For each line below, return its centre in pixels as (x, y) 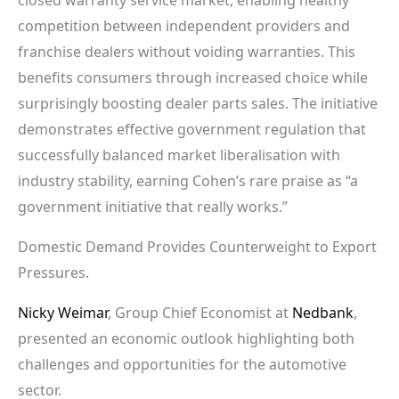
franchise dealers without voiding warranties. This (187, 51)
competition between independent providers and (184, 25)
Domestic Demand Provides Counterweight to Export (197, 246)
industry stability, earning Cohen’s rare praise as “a (188, 180)
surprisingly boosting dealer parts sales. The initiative (198, 103)
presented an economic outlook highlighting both (186, 338)
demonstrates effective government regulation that (192, 129)
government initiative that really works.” (153, 206)
